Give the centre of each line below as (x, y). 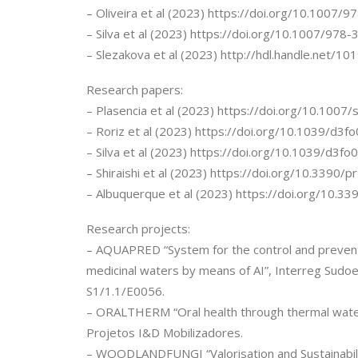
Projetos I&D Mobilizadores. (165, 332)
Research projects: (138, 229)
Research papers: (135, 89)
